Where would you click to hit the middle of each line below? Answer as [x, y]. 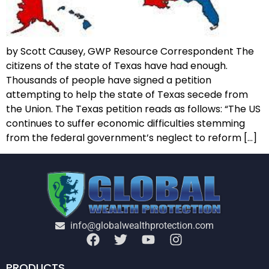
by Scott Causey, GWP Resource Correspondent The [130, 51]
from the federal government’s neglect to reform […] [131, 138]
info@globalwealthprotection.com [142, 225]
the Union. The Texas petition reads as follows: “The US [133, 109]
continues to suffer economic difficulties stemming [125, 123]
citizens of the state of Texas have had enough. [117, 65]
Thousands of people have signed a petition [109, 80]
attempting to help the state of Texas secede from [127, 94]
